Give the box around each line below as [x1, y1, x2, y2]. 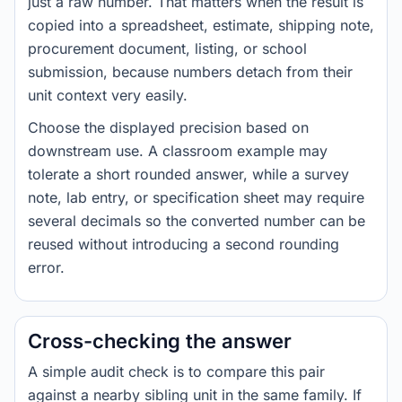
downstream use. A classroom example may [28, 142, 328, 160]
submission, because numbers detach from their [28, 63, 353, 81]
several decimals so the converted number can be [28, 212, 365, 230]
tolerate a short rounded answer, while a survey [28, 165, 349, 183]
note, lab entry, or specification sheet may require [28, 188, 364, 206]
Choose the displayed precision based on [28, 118, 309, 136]
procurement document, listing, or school [28, 39, 307, 57]
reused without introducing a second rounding [28, 235, 339, 253]
